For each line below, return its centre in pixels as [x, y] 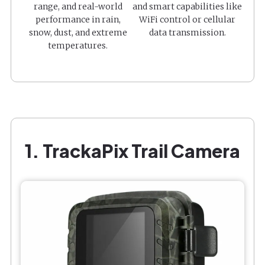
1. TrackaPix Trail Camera [132, 151]
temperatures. [78, 45]
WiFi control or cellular [187, 19]
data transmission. [187, 32]
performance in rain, [78, 19]
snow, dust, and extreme [78, 32]
